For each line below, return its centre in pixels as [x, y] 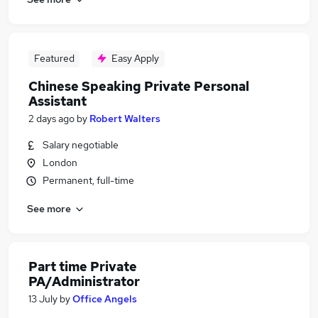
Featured [54, 58]
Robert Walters [125, 119]
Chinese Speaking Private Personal [139, 86]
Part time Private [83, 267]
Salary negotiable [81, 145]
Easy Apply [135, 58]
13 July [43, 299]
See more [49, 208]
